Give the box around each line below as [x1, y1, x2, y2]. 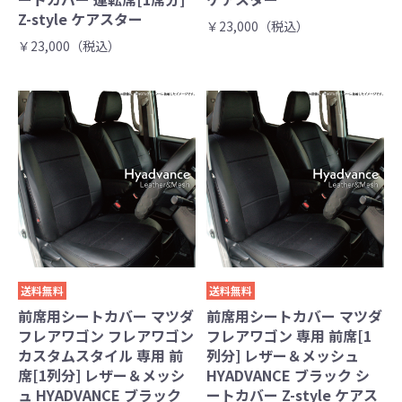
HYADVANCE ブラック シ [206, 363, 371, 386]
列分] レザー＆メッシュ [206, 344, 360, 366]
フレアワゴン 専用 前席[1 [206, 324, 372, 346]
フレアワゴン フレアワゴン [18, 324, 194, 346]
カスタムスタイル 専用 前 [18, 344, 183, 366]
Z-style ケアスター [18, 7, 143, 30]
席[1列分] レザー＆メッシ [18, 363, 185, 386]
